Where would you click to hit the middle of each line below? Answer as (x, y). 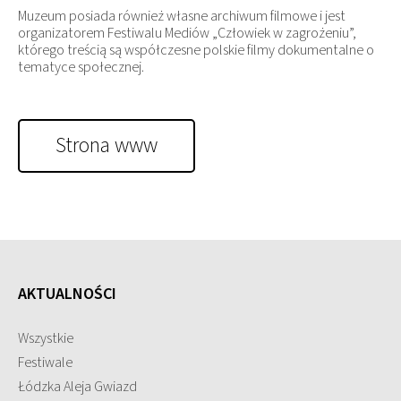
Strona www (107, 146)
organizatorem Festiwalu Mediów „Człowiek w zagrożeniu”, (187, 34)
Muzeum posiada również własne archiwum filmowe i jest (182, 17)
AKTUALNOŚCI (67, 294)
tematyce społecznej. (81, 68)
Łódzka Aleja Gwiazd (77, 387)
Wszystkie (46, 339)
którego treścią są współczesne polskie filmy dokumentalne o (196, 51)
